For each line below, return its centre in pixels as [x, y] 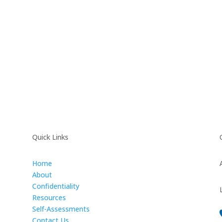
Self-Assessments [61, 209]
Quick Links [50, 137]
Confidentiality [55, 186]
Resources [49, 198]
